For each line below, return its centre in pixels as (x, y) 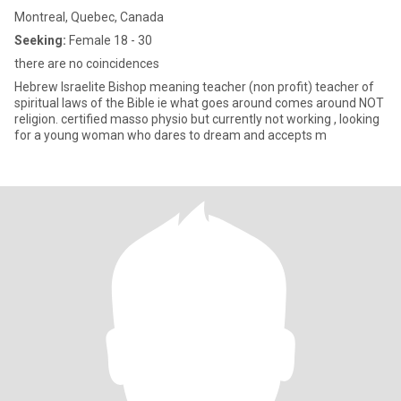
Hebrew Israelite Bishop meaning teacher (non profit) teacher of (194, 87)
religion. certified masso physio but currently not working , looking (38, 119)
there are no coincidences (87, 64)
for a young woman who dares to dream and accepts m (171, 135)
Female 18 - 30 (109, 40)
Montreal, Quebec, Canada (89, 17)
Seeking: (40, 40)
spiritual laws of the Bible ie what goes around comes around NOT (199, 103)
